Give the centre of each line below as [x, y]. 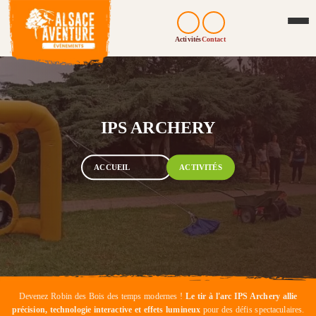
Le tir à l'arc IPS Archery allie [241, 296]
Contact [213, 39]
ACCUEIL [112, 168]
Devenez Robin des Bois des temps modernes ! [102, 296]
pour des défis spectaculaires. [253, 309]
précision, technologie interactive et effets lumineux [106, 309]
